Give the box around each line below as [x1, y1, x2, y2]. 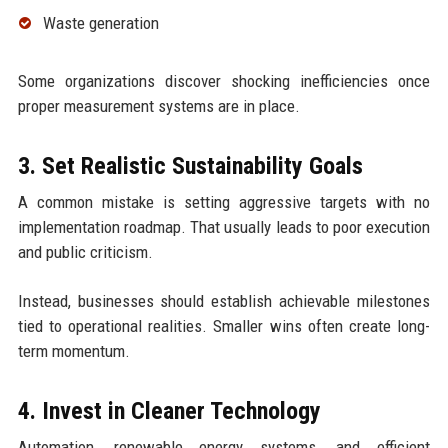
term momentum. [17, 340, 130, 361]
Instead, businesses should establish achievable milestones [17, 290, 431, 311]
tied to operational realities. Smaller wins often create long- [17, 315, 431, 336]
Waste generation [42, 12, 159, 33]
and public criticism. [17, 241, 153, 262]
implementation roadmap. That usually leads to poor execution [17, 216, 431, 237]
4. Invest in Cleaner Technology [17, 396, 321, 425]
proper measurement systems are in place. [17, 95, 300, 116]
